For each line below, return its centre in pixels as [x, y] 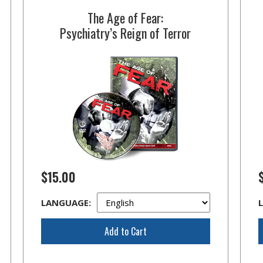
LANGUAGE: [66, 203]
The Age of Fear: [126, 18]
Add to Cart [125, 231]
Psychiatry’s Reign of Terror [126, 33]
